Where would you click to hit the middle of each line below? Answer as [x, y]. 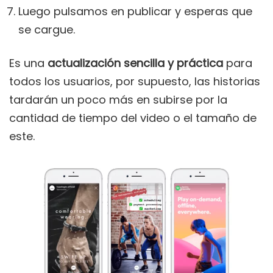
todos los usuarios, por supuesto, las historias [135, 82]
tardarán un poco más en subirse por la [118, 100]
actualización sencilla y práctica [134, 63]
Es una [27, 63]
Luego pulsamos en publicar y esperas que [135, 12]
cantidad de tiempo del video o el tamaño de [133, 118]
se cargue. [47, 30]
